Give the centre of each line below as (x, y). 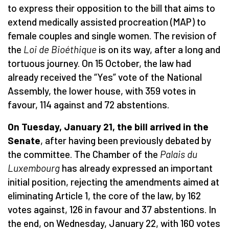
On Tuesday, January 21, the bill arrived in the (108, 126)
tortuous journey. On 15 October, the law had (99, 63)
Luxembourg (34, 168)
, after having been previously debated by (126, 140)
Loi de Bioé (47, 49)
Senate (24, 140)
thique (83, 49)
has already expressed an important (136, 168)
